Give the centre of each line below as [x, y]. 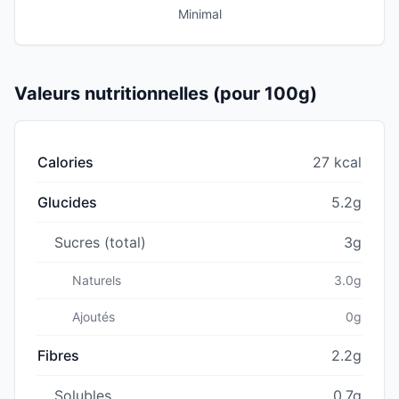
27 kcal [337, 162]
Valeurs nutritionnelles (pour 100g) [166, 93]
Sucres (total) [100, 242]
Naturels [97, 280]
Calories [65, 162]
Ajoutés [94, 316]
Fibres [58, 355]
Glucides [67, 202]
